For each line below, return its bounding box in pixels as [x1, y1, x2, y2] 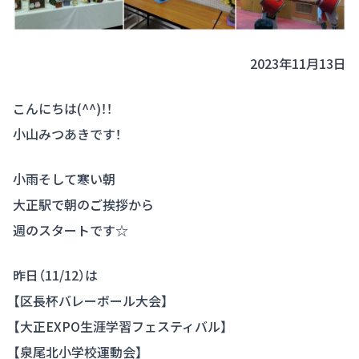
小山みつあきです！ [13, 123, 121, 143]
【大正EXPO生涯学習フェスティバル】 [13, 316, 228, 336]
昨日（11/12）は [13, 264, 98, 284]
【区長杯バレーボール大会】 [13, 290, 168, 310]
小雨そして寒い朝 [13, 168, 115, 188]
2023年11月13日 [250, 53, 346, 73]
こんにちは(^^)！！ [13, 98, 112, 118]
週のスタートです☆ [13, 220, 128, 240]
